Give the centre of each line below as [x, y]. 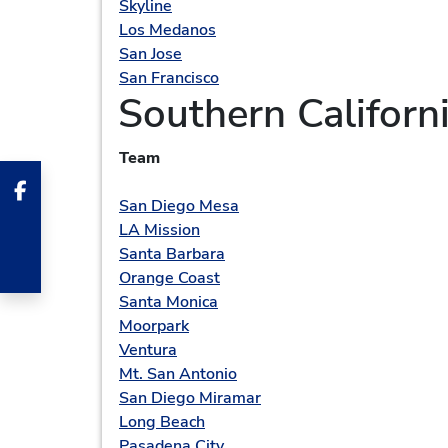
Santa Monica [168, 302]
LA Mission [159, 230]
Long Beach [162, 422]
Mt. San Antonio [178, 374]
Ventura [148, 350]
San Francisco [169, 78]
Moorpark [154, 326]
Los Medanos [167, 30]
